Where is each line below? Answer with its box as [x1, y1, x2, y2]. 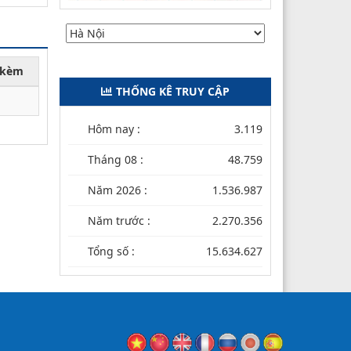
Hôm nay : [88, 121, 140, 136]
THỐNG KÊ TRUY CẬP [116, 83, 230, 99]
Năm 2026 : [88, 182, 147, 197]
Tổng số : [88, 243, 135, 259]
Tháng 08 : [88, 151, 143, 167]
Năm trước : [88, 212, 150, 228]
